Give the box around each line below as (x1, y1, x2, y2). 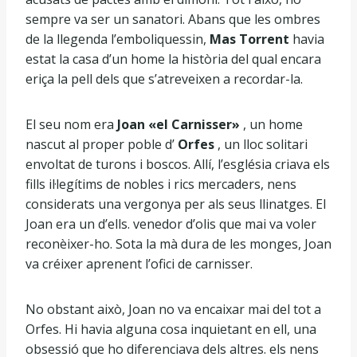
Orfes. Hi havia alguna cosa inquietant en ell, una (25, 320, 316, 338)
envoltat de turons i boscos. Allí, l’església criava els (25, 155, 330, 173)
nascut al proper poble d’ (25, 135, 178, 153)
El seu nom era (25, 116, 117, 133)
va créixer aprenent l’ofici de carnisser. (25, 255, 253, 273)
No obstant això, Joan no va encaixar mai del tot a (25, 300, 321, 318)
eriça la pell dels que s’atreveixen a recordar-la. (25, 70, 303, 88)
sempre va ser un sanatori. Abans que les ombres (25, 10, 320, 28)
